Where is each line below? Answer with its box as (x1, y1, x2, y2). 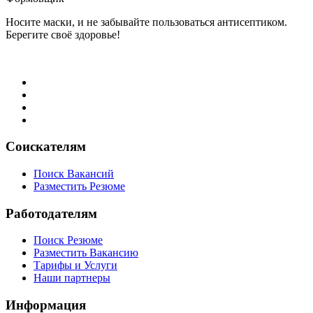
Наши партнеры (34, 272, 110, 284)
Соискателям (6, 139, 86, 154)
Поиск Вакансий (34, 168, 114, 180)
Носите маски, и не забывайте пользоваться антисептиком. (6, 15, 287, 28)
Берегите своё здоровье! (6, 28, 120, 41)
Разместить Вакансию (34, 247, 138, 259)
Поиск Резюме (34, 234, 103, 247)
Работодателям (6, 205, 97, 221)
